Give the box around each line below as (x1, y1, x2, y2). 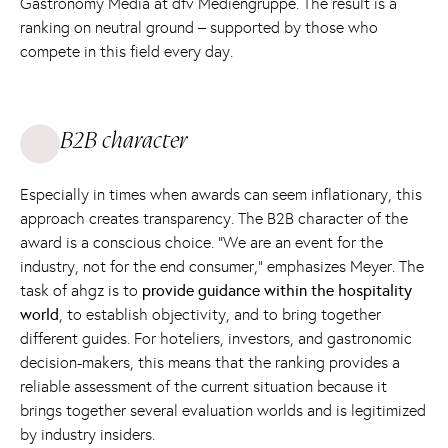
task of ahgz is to (20, 281, 142, 301)
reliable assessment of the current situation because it (20, 377, 387, 397)
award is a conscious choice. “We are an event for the (20, 233, 383, 253)
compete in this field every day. (20, 42, 233, 62)
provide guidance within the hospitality (142, 281, 412, 301)
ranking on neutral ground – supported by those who (20, 18, 378, 38)
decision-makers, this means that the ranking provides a (20, 353, 400, 373)
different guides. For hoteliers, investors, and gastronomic (20, 329, 412, 349)
